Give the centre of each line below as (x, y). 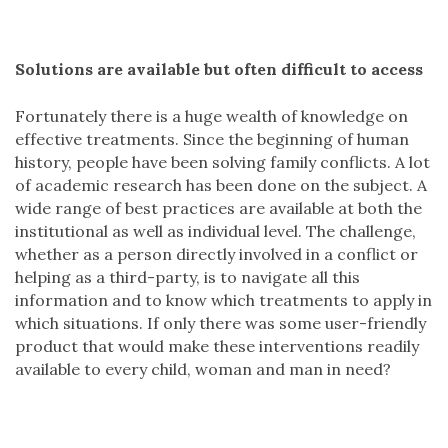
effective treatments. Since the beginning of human (212, 139)
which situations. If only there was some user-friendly (220, 323)
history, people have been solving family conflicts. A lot (222, 162)
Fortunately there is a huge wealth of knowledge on (211, 116)
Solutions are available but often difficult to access (219, 69)
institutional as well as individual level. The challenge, (215, 231)
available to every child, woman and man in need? (203, 369)
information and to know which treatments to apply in (223, 300)
